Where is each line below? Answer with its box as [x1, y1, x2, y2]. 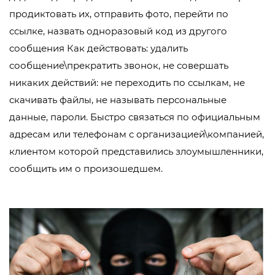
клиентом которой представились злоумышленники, [9, 145, 263, 158]
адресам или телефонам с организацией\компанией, [9, 128, 264, 141]
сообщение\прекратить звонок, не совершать [9, 60, 228, 72]
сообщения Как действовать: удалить [9, 42, 188, 55]
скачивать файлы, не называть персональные [9, 94, 227, 106]
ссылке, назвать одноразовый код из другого [9, 25, 227, 37]
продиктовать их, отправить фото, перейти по [9, 8, 228, 20]
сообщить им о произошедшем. [9, 163, 163, 175]
